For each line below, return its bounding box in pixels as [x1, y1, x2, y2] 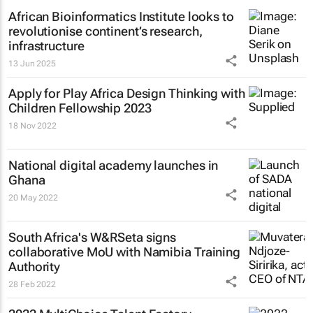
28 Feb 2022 [8, 279, 56, 289]
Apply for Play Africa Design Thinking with [8, 85, 245, 101]
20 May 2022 [8, 192, 58, 203]
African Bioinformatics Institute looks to [8, 8, 234, 24]
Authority [8, 259, 61, 274]
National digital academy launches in [8, 157, 219, 173]
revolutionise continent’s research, [8, 23, 203, 38]
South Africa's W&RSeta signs [8, 229, 177, 245]
